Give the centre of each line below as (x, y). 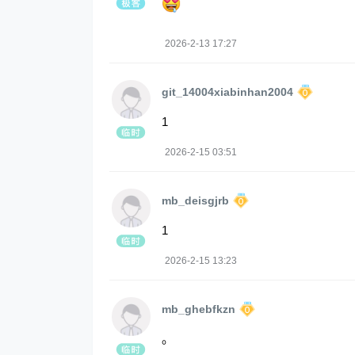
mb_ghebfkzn (198, 309)
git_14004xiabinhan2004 (227, 92)
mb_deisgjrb (195, 201)
